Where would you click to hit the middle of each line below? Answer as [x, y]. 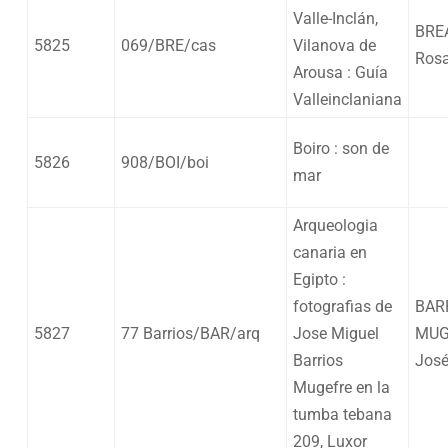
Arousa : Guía [340, 72]
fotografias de [342, 306]
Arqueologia [335, 225]
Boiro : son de [341, 148]
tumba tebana [342, 414]
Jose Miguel [336, 333]
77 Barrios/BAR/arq [190, 333]
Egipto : [319, 279]
